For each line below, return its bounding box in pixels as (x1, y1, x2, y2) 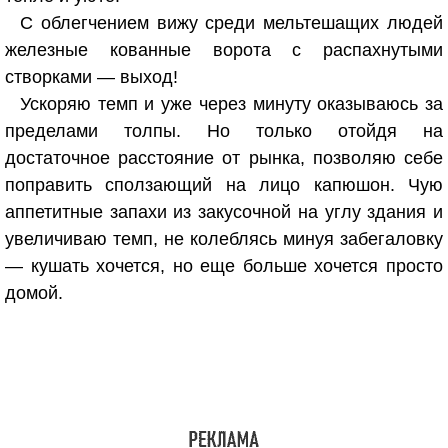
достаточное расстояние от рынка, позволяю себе (5, 148, 443, 168)
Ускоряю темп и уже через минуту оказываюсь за (20, 94, 443, 114)
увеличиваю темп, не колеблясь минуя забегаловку (5, 229, 443, 249)
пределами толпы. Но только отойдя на (5, 121, 443, 141)
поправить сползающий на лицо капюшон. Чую (5, 175, 443, 195)
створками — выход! (5, 67, 178, 87)
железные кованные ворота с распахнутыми (5, 40, 443, 60)
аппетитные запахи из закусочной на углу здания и (5, 202, 443, 222)
